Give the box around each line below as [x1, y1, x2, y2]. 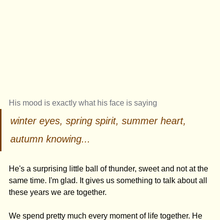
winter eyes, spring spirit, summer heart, [10, 115, 189, 126]
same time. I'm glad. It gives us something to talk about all [9, 176, 209, 185]
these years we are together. [9, 188, 109, 196]
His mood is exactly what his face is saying [9, 98, 159, 107]
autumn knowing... [10, 133, 90, 144]
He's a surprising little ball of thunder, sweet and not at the [9, 164, 210, 173]
